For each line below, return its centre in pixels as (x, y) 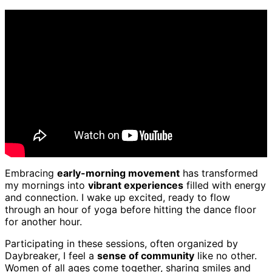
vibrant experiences (136, 185)
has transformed (219, 173)
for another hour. (43, 221)
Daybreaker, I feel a (51, 255)
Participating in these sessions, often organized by (121, 243)
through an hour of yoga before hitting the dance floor (131, 209)
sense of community (146, 255)
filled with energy (225, 185)
